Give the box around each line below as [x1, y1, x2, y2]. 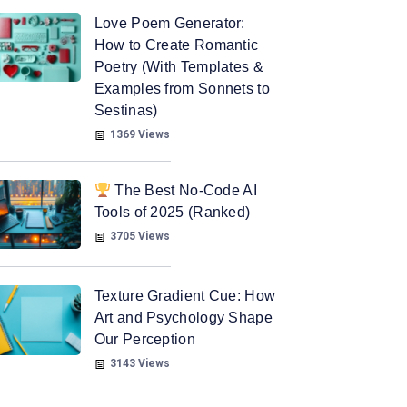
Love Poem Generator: [94, 15, 245, 32]
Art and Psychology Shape [94, 310, 273, 326]
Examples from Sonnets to [94, 81, 270, 97]
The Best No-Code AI [110, 183, 257, 199]
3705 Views [109, 230, 170, 243]
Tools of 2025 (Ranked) [94, 204, 251, 221]
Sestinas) [94, 103, 158, 119]
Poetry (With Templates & [94, 59, 263, 75]
